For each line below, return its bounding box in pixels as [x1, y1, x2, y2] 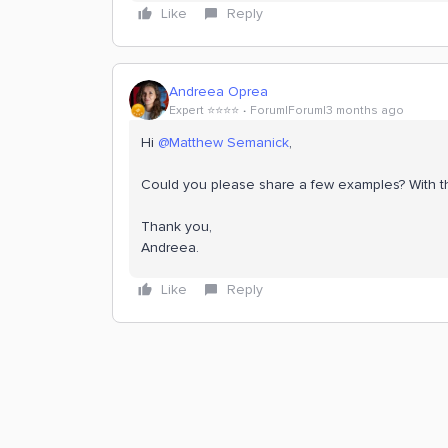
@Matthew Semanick [158, 134, 289, 151]
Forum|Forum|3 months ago [250, 102, 404, 118]
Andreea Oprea [169, 82, 268, 100]
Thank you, [141, 218, 212, 235]
